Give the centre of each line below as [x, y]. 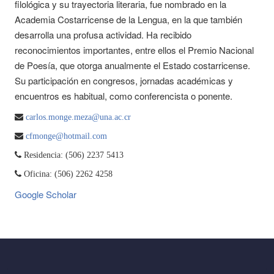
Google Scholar [46, 194]
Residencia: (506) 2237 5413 [72, 154]
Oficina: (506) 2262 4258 [67, 173]
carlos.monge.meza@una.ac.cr [78, 117]
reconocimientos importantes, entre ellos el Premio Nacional [134, 50]
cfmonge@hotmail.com [66, 135]
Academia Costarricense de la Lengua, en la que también [128, 19]
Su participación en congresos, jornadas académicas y [124, 80]
